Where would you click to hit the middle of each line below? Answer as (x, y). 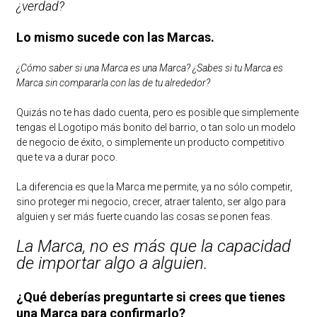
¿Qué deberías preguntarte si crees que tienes (150, 296)
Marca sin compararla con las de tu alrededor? (114, 82)
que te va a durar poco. (67, 157)
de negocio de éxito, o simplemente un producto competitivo (150, 142)
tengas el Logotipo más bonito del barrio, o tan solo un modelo (156, 127)
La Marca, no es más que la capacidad (153, 246)
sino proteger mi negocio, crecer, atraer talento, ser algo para (151, 201)
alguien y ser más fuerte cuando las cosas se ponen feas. (144, 216)
